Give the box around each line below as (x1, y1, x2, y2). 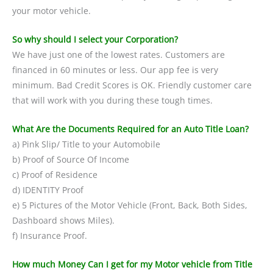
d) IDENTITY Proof (12, 184, 83, 196)
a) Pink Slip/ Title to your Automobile (12, 138, 160, 151)
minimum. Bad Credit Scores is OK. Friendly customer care (12, 79, 252, 91)
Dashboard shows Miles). (12, 214, 115, 227)
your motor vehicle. (12, 5, 91, 17)
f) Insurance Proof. (12, 230, 87, 242)
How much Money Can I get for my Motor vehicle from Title (12, 258, 252, 270)
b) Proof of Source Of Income (12, 154, 129, 166)
